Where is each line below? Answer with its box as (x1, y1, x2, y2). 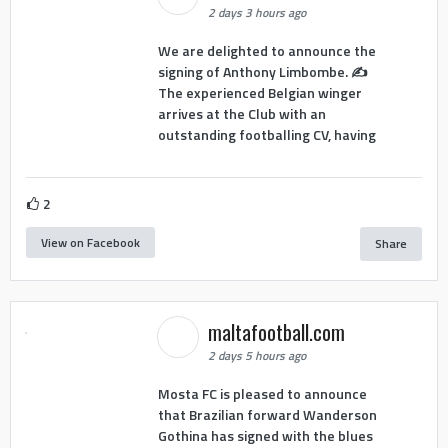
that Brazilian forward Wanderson (157, 403, 377, 425)
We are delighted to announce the (157, 39, 376, 61)
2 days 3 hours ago (207, 3, 306, 23)
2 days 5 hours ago (207, 346, 306, 366)
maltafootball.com (207, 317, 350, 348)
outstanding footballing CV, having (157, 123, 376, 145)
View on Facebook (41, 232, 140, 252)
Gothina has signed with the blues (157, 424, 373, 446)
